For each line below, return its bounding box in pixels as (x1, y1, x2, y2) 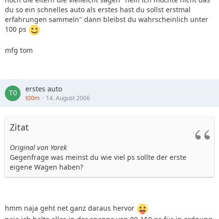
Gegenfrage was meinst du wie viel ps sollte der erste (10, 153, 186, 162)
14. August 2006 (46, 94, 90, 102)
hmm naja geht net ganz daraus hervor (5, 203, 136, 213)
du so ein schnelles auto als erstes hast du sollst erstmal (5, 5, 191, 14)
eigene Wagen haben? (10, 162, 83, 172)
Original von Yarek (10, 143, 67, 152)
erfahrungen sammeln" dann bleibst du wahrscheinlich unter (5, 15, 208, 24)
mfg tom (5, 45, 33, 55)
